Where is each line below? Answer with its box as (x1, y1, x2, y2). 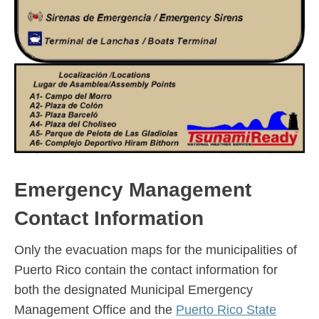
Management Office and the (14, 303, 176, 318)
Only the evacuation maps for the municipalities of (14, 243, 297, 258)
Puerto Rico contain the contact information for (14, 263, 278, 278)
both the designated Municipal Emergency (14, 283, 253, 298)
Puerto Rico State (176, 303, 276, 318)
